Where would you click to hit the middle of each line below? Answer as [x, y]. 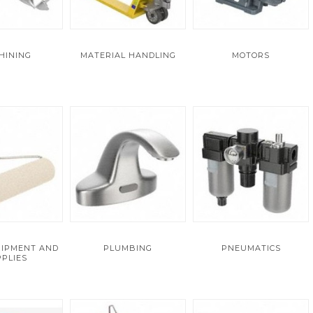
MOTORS [251, 55]
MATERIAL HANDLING [128, 55]
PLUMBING [128, 248]
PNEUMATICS [251, 248]
